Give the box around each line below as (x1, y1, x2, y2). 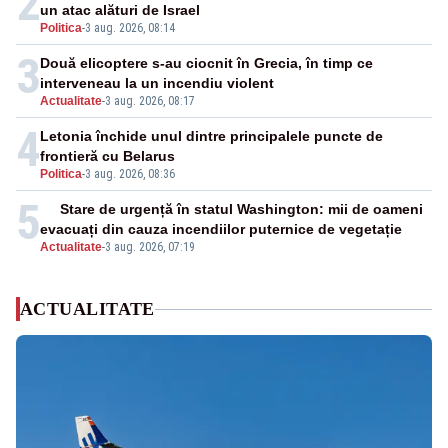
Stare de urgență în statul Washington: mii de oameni (60, 201, 424, 218)
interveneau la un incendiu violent (40, 75, 274, 92)
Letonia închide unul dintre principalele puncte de (40, 128, 383, 145)
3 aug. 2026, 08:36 (85, 167, 175, 182)
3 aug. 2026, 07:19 (105, 240, 195, 255)
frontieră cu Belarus (40, 148, 175, 165)
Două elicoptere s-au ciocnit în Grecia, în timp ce (40, 55, 373, 72)
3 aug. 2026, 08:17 (105, 94, 195, 109)
